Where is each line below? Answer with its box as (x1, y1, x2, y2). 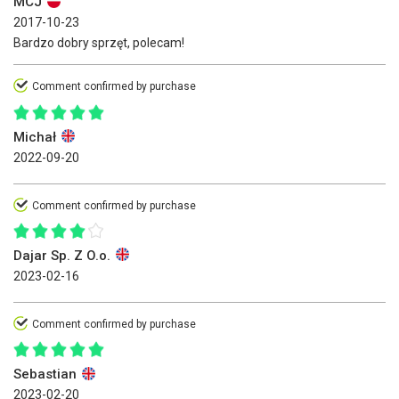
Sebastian (13, 366, 80, 383)
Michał (13, 128, 60, 145)
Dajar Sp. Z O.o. (13, 247, 114, 264)
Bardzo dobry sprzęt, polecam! (13, 36, 184, 51)
